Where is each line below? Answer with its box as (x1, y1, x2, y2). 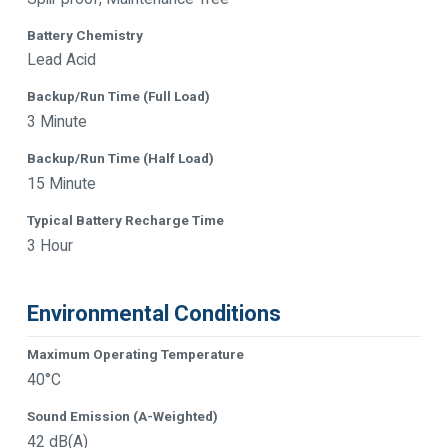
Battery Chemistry (27, 26, 143, 43)
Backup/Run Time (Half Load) (27, 150, 214, 166)
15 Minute (27, 173, 96, 193)
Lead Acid (27, 50, 96, 70)
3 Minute (27, 112, 87, 131)
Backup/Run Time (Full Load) (27, 88, 210, 105)
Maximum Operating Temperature (27, 346, 244, 362)
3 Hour (27, 235, 73, 255)
